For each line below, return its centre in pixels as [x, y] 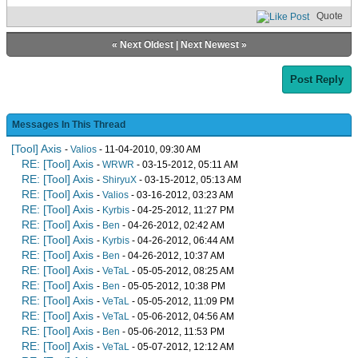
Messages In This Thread [69, 124]
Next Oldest [146, 44]
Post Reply [317, 79]
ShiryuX [119, 179]
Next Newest [209, 44]
